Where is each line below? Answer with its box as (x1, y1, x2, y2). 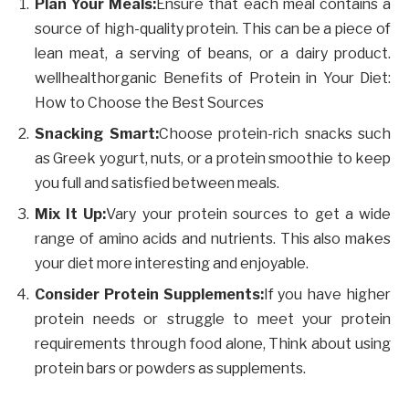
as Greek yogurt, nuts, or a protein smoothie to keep (35, 150, 391, 168)
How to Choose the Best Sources (35, 94, 264, 112)
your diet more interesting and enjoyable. (35, 255, 309, 273)
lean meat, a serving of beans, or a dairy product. (35, 45, 391, 63)
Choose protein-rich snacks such (158, 125, 391, 143)
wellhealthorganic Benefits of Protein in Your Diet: (35, 69, 391, 88)
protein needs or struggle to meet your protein (35, 310, 391, 329)
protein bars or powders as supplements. (35, 360, 306, 378)
